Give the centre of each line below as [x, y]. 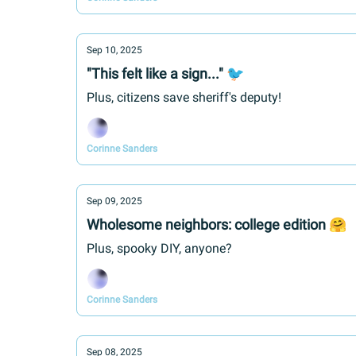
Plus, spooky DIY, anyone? [159, 248]
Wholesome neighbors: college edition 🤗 [217, 224]
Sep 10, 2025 [114, 50]
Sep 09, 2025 [114, 201]
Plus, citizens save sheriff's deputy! [184, 97]
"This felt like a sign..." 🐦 [165, 74]
